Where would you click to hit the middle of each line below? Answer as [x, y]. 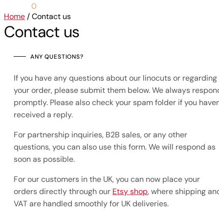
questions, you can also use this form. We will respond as [115, 147]
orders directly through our [63, 191]
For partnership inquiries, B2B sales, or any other [100, 134]
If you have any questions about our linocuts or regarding [115, 78]
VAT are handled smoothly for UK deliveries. [91, 203]
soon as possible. [44, 159]
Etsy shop [130, 191]
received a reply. [43, 114]
